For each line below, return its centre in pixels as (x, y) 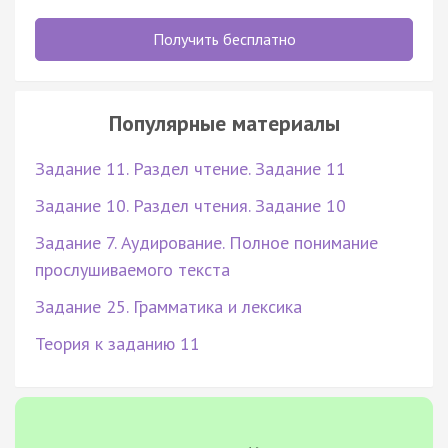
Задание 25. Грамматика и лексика (168, 306)
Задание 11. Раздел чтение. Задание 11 (190, 168)
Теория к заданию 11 (117, 343)
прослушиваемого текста (132, 269)
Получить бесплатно (224, 38)
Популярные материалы (224, 122)
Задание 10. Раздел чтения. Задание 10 (190, 205)
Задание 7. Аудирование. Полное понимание (206, 242)
